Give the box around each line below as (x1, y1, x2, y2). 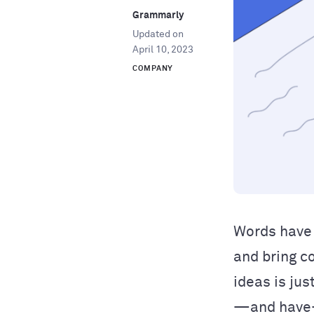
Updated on (132, 29, 184, 39)
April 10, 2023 (132, 45, 193, 55)
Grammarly (132, 11, 184, 20)
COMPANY (132, 64, 174, 72)
